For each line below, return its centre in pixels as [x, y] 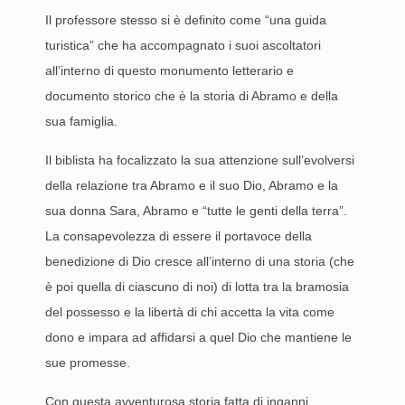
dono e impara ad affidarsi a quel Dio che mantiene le [198, 337]
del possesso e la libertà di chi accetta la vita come [190, 312]
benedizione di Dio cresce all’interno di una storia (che [200, 261]
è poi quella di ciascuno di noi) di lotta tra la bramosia [197, 287]
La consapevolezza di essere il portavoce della [179, 236]
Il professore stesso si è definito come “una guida [186, 20]
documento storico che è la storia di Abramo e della [192, 96]
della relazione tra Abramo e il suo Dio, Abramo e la [192, 185]
